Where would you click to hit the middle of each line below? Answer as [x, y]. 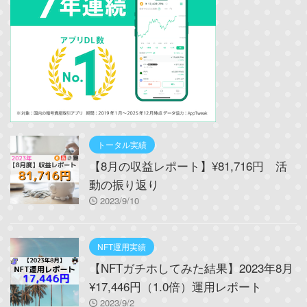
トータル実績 [122, 144]
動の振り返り [124, 184]
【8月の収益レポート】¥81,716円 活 [188, 165]
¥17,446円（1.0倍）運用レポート [175, 286]
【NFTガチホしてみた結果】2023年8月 [191, 268]
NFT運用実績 [122, 246]
